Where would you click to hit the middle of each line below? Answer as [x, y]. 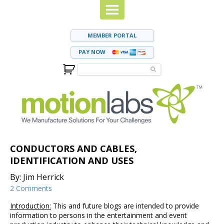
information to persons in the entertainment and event [98, 215]
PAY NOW [92, 52]
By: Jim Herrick [37, 177]
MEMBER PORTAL [112, 35]
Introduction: [30, 206]
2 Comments [31, 188]
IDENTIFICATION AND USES [72, 160]
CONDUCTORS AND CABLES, [73, 148]
